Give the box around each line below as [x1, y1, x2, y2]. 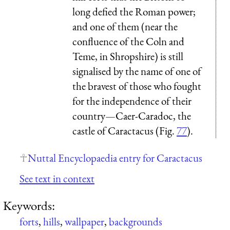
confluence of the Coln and [72, 34, 184, 48]
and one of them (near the [72, 19, 178, 33]
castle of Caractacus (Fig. [72, 123, 177, 138]
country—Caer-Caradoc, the [72, 108, 191, 123]
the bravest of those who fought [72, 79, 201, 93]
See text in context [20, 171, 94, 185]
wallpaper [65, 215, 104, 229]
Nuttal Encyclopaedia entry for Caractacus [28, 151, 202, 165]
